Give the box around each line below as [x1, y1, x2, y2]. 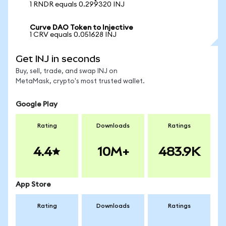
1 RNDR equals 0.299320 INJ [30, 1, 125, 8]
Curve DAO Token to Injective [30, 24, 133, 31]
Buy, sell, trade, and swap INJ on [16, 68, 118, 75]
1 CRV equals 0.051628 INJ [30, 31, 117, 38]
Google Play [16, 101, 58, 108]
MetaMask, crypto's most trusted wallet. [16, 78, 145, 85]
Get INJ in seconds [16, 53, 100, 64]
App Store [16, 181, 51, 188]
